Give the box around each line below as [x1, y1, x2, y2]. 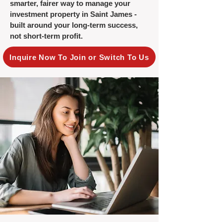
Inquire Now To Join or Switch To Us [9, 53, 149, 61]
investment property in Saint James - [10, 10, 137, 18]
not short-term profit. [10, 32, 83, 40]
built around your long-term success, [10, 21, 138, 29]
